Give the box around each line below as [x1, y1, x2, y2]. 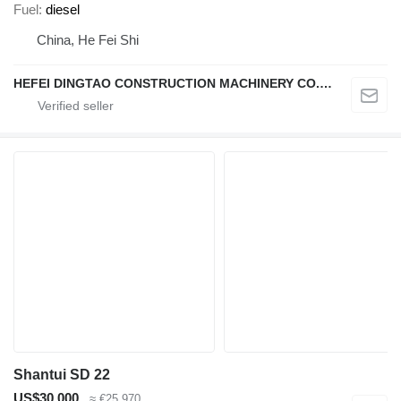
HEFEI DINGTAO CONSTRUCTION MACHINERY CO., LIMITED [320, 75, 332, 90]
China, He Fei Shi [37, 31, 139, 47]
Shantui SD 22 [13, 366, 110, 382]
